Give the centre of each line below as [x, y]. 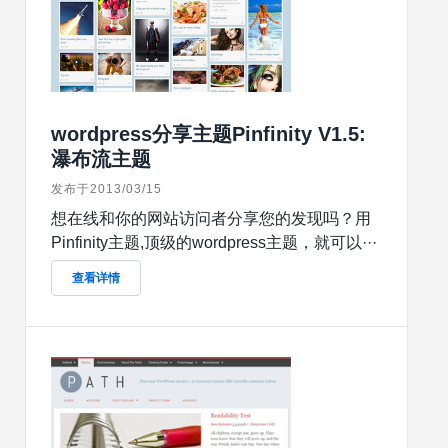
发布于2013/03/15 [106, 189]
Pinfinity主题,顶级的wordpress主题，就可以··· [214, 243]
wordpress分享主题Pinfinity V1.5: [208, 134]
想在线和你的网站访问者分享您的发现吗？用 [211, 219]
